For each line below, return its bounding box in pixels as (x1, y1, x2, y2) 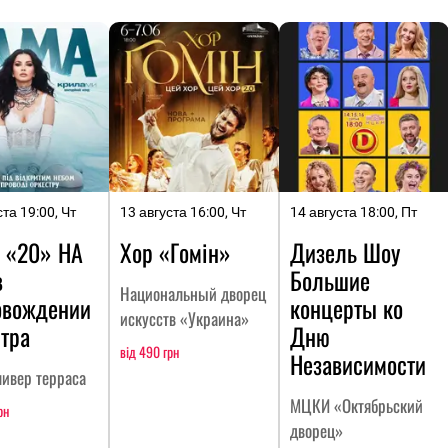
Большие (290, 261, 370, 298)
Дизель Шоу (290, 233, 400, 270)
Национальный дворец (120, 280, 266, 306)
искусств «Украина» (120, 305, 249, 331)
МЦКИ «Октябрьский (290, 392, 423, 418)
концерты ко (290, 289, 403, 326)
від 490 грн (120, 340, 179, 362)
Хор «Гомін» (120, 233, 231, 270)
